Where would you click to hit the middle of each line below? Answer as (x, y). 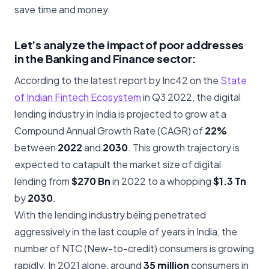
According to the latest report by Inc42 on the (117, 80)
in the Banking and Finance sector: (105, 59)
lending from (43, 181)
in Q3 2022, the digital (191, 97)
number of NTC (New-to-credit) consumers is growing (134, 249)
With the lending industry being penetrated (110, 215)
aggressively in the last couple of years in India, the (126, 232)
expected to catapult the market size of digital (118, 165)
